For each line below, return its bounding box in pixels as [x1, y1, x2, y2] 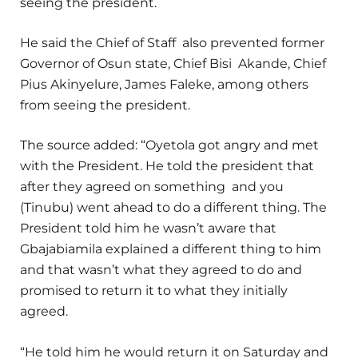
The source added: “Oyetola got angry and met [20, 137, 319, 153]
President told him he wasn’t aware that [20, 221, 276, 237]
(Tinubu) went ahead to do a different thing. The [20, 200, 327, 216]
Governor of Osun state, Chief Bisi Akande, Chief [20, 56, 326, 72]
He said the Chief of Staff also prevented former [20, 35, 324, 51]
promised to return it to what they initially [20, 283, 288, 299]
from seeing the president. [20, 97, 190, 113]
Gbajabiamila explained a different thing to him [20, 241, 321, 257]
